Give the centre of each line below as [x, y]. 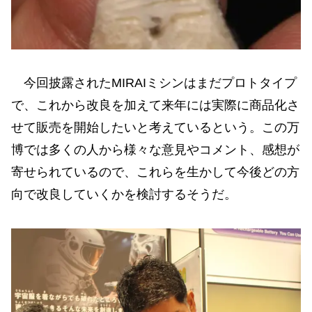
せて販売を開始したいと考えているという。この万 [155, 128]
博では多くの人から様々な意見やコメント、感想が [155, 150]
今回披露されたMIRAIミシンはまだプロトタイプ [154, 83]
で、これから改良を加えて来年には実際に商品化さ [155, 106]
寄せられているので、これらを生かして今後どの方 [155, 172]
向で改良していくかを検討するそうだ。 [124, 195]
